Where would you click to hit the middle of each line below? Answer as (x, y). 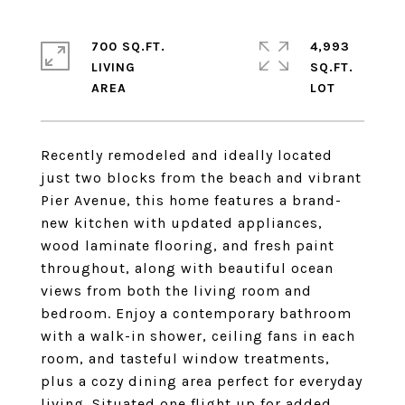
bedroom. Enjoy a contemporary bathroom (196, 313)
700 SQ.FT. (128, 47)
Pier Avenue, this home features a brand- (191, 200)
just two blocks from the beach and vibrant (201, 178)
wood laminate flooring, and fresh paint (188, 245)
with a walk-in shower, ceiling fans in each (198, 336)
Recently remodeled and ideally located (187, 155)
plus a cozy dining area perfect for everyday (202, 381)
